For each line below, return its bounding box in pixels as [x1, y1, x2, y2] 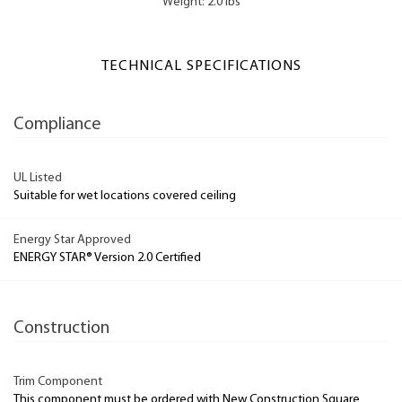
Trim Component [13, 374, 102, 389]
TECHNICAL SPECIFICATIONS [100, 59, 301, 74]
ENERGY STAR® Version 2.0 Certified [13, 251, 201, 265]
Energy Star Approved [13, 233, 131, 247]
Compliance [13, 116, 100, 135]
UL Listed [13, 170, 62, 185]
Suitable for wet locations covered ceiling [13, 188, 236, 203]
